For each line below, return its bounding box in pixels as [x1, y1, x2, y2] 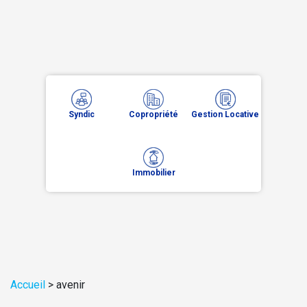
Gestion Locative [191, 110, 260, 119]
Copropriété [129, 110, 178, 119]
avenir [56, 278, 85, 291]
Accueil [10, 278, 45, 291]
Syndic [69, 110, 95, 119]
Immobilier [132, 168, 175, 177]
